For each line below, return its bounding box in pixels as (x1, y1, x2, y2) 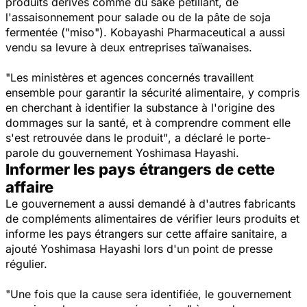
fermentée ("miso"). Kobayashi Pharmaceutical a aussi (5, 25, 285, 39)
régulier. (5, 256, 47, 271)
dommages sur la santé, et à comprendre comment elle (5, 115, 291, 130)
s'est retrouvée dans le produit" (5, 130, 168, 145)
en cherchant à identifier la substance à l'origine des (5, 100, 275, 114)
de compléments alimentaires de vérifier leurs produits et (5, 211, 299, 225)
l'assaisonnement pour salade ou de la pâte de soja (5, 10, 271, 24)
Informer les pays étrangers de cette (5, 160, 275, 178)
